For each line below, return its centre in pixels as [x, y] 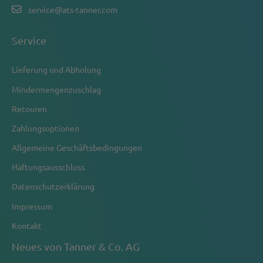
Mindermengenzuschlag [56, 89]
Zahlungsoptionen [45, 128]
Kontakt [27, 225]
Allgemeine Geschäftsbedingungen [77, 148]
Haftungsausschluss [48, 167]
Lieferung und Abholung [56, 70]
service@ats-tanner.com [73, 10]
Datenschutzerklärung [53, 186]
